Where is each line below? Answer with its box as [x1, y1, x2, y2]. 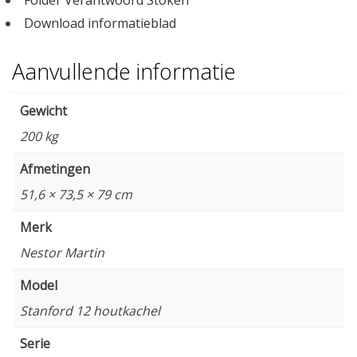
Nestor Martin [20, 243, 104, 261]
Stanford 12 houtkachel [20, 301, 160, 320]
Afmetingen [20, 159, 90, 178]
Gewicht [20, 101, 67, 120]
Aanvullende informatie [12, 56, 236, 86]
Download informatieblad [24, 14, 176, 32]
